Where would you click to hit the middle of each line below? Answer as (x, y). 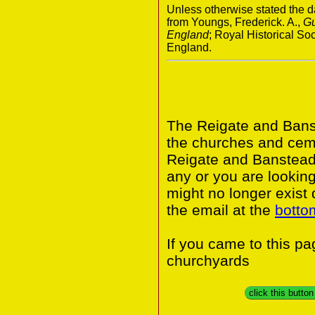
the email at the (221, 210)
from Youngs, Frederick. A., (235, 22)
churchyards (208, 260)
